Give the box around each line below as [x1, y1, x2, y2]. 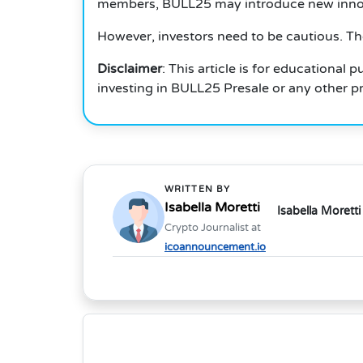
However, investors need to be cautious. [97, 28, 343, 45]
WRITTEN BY [164, 184, 230, 195]
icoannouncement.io [164, 241, 266, 254]
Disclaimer [97, 61, 162, 78]
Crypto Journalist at [164, 221, 261, 235]
